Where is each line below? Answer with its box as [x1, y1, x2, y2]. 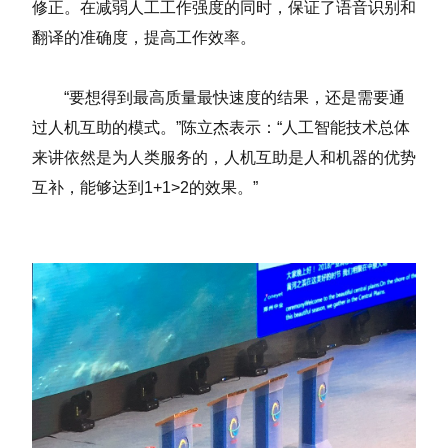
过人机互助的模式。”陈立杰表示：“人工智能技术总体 [32, 119, 410, 137]
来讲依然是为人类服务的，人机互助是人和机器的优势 [32, 149, 416, 167]
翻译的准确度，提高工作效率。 [32, 29, 256, 47]
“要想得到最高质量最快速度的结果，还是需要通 [32, 89, 405, 107]
